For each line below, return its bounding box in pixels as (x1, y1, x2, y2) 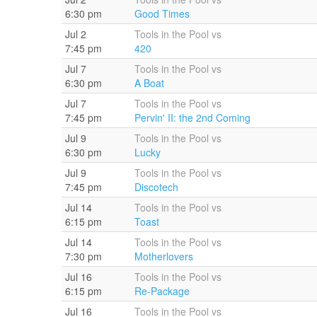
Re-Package (134, 283, 190, 298)
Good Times (134, 6, 190, 21)
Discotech (134, 179, 178, 194)
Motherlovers (134, 248, 193, 263)
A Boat (134, 75, 164, 90)
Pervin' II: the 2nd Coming (134, 110, 250, 125)
